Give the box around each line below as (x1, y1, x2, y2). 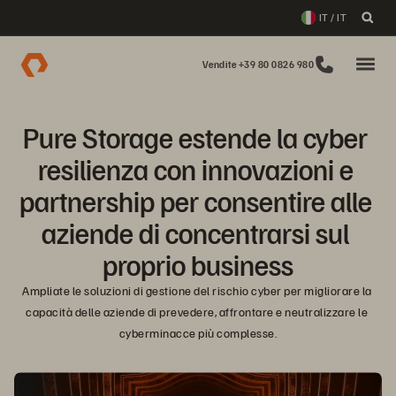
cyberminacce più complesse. (118, 325, 278, 340)
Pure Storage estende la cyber (23, 119, 368, 155)
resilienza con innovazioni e (37, 151, 354, 187)
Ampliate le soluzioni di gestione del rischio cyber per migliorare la (22, 283, 372, 298)
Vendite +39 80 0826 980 (202, 58, 314, 70)
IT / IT (318, 11, 346, 24)
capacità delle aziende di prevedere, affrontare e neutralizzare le (26, 304, 369, 319)
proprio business (103, 247, 293, 282)
